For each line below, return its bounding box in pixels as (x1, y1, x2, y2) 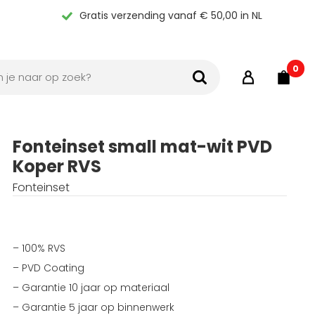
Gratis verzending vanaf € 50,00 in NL (79, 8, 263, 22)
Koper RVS (12, 155, 101, 178)
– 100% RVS (12, 241, 65, 255)
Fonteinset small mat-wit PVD (12, 135, 272, 158)
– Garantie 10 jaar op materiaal (12, 281, 169, 295)
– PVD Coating (12, 261, 84, 275)
